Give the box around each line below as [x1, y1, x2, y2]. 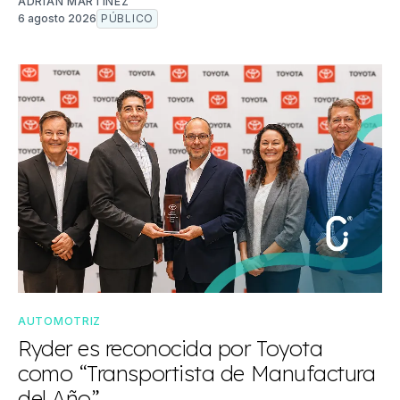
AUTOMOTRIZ [18, 314, 101, 328]
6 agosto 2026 [18, 12, 96, 25]
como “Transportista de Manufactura [18, 360, 376, 387]
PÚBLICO [101, 12, 154, 25]
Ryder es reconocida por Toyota [18, 335, 323, 362]
